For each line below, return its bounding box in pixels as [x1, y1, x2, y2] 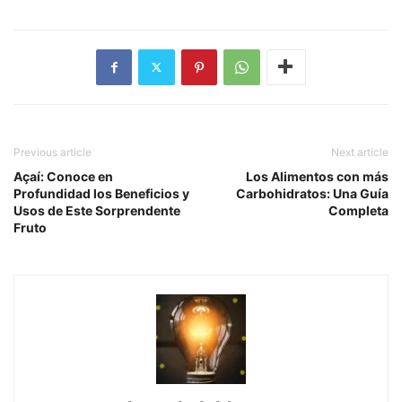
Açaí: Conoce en [13, 168, 113, 184]
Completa [328, 202, 389, 218]
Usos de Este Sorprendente [13, 202, 180, 218]
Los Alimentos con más [246, 168, 389, 184]
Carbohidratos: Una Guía [236, 185, 389, 201]
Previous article [13, 144, 92, 159]
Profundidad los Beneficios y [13, 185, 189, 201]
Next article [331, 144, 389, 159]
